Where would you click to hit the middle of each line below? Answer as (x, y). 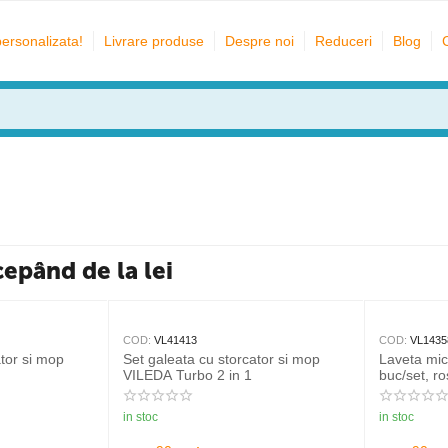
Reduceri (344, 41)
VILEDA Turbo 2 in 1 (187, 375)
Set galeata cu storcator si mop (221, 359)
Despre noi (260, 41)
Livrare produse (154, 41)
